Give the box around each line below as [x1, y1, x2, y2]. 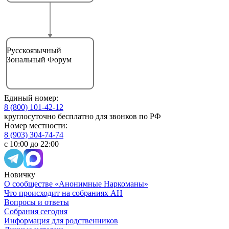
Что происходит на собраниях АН [4, 189, 123, 198]
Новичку [4, 170, 35, 179]
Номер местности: [4, 121, 67, 130]
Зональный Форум [7, 55, 72, 64]
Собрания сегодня [4, 207, 67, 216]
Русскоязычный [7, 46, 61, 55]
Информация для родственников [4, 216, 118, 225]
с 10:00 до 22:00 [4, 140, 59, 149]
